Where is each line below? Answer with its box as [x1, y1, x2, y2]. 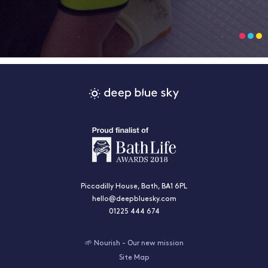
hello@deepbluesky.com [92, 196, 176, 203]
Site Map [118, 254, 150, 261]
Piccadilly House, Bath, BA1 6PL [81, 183, 187, 190]
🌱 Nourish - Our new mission [84, 240, 184, 247]
